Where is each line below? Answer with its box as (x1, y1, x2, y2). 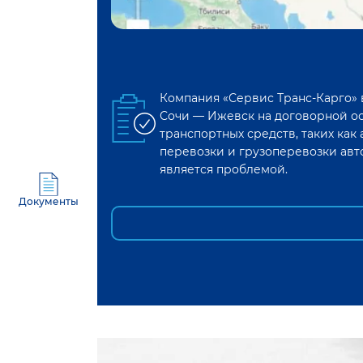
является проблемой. (160, 162, 288, 177)
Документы (19, 194, 79, 207)
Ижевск (207, 109, 254, 124)
